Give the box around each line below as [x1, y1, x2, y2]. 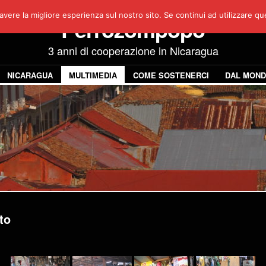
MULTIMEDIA [69, 69, 117, 81]
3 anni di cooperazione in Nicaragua [47, 43, 218, 58]
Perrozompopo [61, 14, 205, 45]
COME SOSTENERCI [133, 69, 209, 81]
